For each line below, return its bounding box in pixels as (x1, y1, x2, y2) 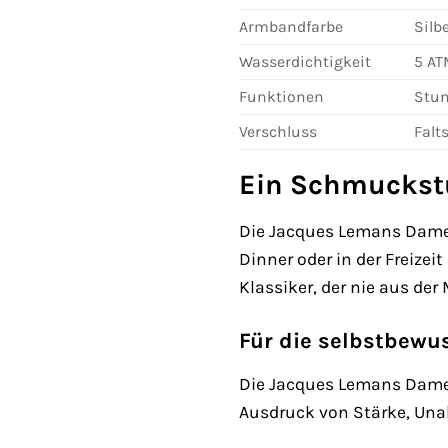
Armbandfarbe (239, 16, 343, 36)
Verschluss (239, 121, 317, 141)
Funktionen (239, 86, 324, 106)
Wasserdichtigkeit (239, 51, 371, 71)
